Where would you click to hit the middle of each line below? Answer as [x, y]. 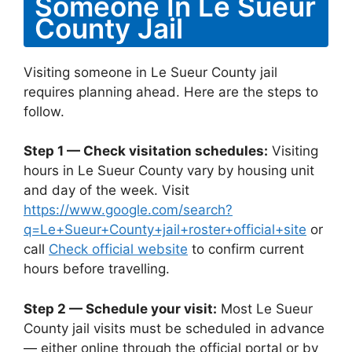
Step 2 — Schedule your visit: [120, 308]
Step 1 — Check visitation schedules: [146, 151]
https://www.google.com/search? [128, 210]
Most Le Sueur [265, 308]
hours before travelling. [97, 269]
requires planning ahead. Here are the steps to [171, 92]
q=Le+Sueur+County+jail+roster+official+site [165, 229]
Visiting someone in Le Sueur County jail [150, 72]
